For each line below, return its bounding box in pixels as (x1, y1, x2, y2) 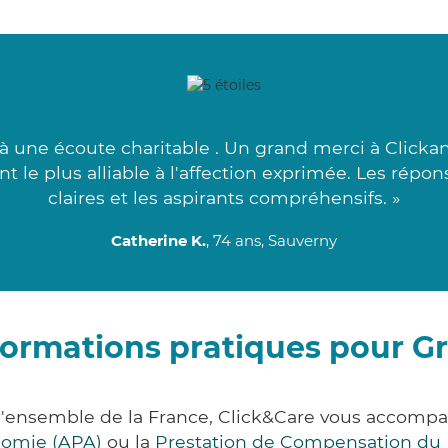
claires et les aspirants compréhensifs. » (48, 187, 400, 209)
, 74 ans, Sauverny (206, 231, 337, 251)
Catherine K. (111, 231, 206, 251)
